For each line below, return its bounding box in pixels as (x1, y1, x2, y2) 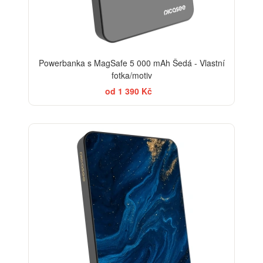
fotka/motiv (111, 69, 152, 82)
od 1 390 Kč (105, 85, 152, 97)
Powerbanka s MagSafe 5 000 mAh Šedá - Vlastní (38, 57, 225, 69)
